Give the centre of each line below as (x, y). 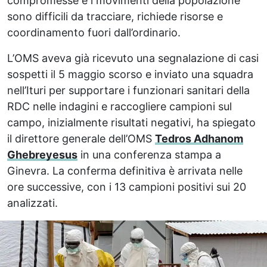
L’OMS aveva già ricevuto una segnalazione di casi (133, 58)
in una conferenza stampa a (149, 155)
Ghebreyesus (42, 155)
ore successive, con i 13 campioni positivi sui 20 (127, 187)
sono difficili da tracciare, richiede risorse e (115, 17)
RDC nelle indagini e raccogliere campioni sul (119, 107)
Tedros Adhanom (199, 139)
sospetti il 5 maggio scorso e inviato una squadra (130, 74)
